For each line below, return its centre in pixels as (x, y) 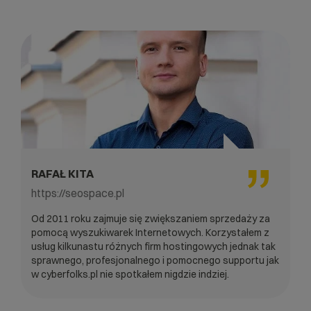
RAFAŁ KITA (62, 173)
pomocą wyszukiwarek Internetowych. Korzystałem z (150, 232)
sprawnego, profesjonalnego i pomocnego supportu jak (155, 260)
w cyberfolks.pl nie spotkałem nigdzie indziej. (130, 274)
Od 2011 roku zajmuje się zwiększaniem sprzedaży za (151, 218)
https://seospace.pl (78, 193)
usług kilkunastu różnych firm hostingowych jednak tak (153, 246)
